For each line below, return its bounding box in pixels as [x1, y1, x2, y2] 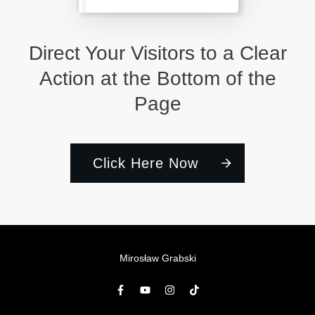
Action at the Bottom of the [39, 67, 276, 90]
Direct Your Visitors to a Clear [28, 42, 287, 65]
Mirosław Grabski [116, 252, 199, 264]
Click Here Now [92, 155, 198, 172]
